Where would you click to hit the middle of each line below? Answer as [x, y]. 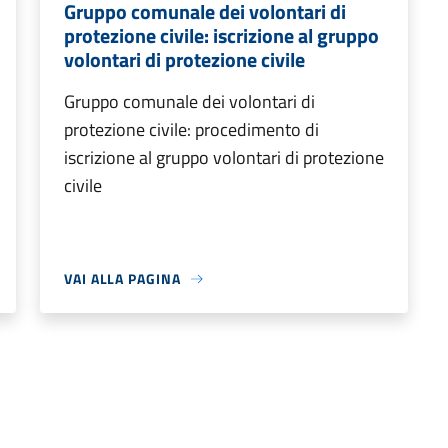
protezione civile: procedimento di [191, 129]
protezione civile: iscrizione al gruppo [221, 35]
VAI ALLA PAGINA [122, 278]
